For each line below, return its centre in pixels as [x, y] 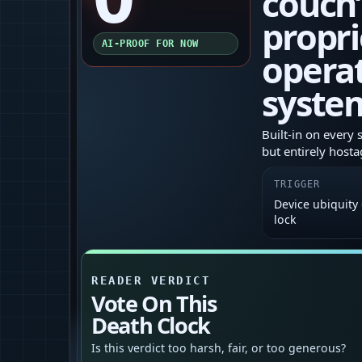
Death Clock [151, 326]
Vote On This [154, 304]
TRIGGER [297, 185]
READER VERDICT [151, 281]
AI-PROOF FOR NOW [150, 44]
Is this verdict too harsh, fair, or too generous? [219, 348]
